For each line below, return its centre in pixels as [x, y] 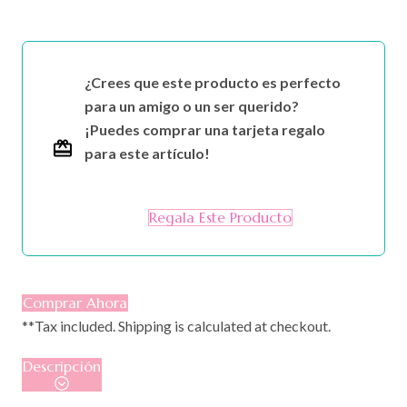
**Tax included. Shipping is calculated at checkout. [176, 325]
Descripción [62, 366]
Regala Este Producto [220, 217]
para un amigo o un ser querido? [192, 105]
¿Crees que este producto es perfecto [213, 82]
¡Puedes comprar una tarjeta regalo [205, 129]
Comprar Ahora [75, 302]
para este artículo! [147, 153]
